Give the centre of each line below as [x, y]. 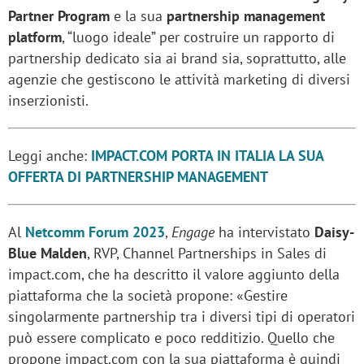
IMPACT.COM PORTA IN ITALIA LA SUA [207, 156]
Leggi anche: [50, 156]
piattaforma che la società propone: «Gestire [148, 295]
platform [35, 37]
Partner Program [59, 16]
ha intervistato [264, 232]
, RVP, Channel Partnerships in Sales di [207, 253]
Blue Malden [48, 253]
